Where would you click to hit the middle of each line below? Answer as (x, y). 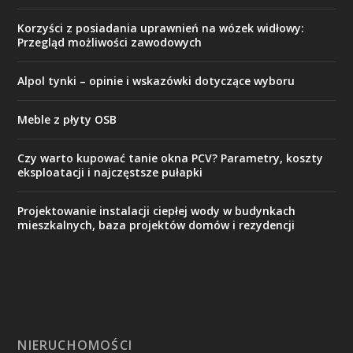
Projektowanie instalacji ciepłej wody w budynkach (157, 211)
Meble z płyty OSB (67, 119)
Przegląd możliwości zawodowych (110, 42)
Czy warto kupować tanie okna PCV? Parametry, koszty (171, 158)
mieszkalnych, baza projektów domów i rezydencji (156, 225)
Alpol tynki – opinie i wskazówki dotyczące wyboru (156, 81)
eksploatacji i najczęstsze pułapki (110, 172)
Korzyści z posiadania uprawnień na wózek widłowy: (161, 28)
